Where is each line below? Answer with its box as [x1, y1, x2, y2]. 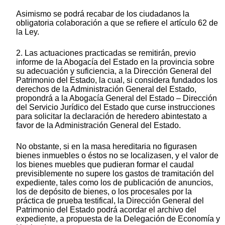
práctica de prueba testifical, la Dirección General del [16, 196, 204, 205]
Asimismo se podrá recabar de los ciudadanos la [16, 10, 189, 19]
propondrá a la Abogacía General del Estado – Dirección [16, 94, 217, 103]
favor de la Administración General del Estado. [16, 121, 181, 130]
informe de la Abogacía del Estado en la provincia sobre [16, 58, 214, 67]
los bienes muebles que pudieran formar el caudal [16, 160, 194, 169]
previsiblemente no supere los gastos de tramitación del [16, 169, 214, 178]
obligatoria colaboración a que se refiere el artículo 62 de [16, 19, 218, 28]
